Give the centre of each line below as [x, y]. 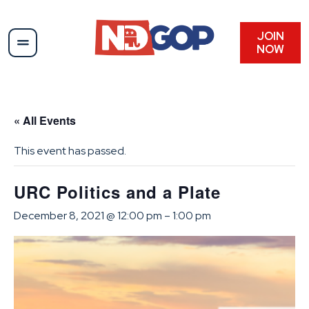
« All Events [45, 120]
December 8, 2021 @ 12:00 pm [88, 215]
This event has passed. [70, 150]
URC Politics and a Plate [117, 191]
